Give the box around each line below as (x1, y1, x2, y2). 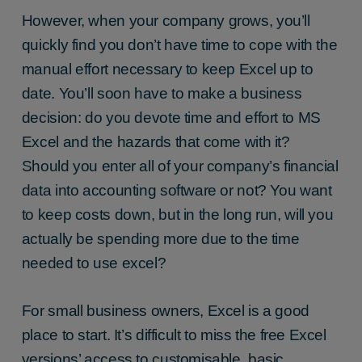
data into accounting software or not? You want (21, 182, 332, 200)
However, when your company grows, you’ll (21, 12, 310, 30)
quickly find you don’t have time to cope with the (21, 36, 338, 54)
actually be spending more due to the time (21, 230, 300, 248)
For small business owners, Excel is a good (21, 301, 309, 319)
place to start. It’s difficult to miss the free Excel (21, 326, 326, 343)
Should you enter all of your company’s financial (21, 158, 339, 175)
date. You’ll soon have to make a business (21, 85, 302, 103)
